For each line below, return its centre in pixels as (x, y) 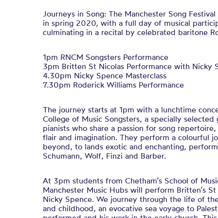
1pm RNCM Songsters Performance (106, 57)
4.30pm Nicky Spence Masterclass (105, 75)
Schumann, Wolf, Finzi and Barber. (104, 156)
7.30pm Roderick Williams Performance (113, 85)
